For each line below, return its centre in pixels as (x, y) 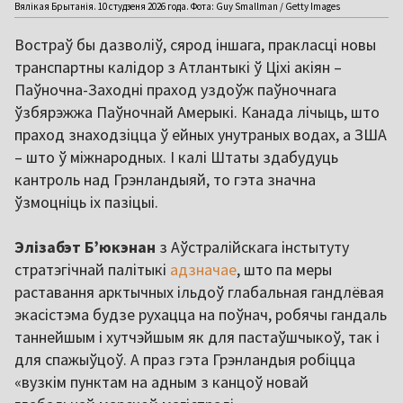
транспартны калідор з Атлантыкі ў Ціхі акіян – (178, 67)
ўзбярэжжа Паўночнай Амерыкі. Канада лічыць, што (197, 112)
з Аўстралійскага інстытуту (252, 247)
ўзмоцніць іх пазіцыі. (86, 202)
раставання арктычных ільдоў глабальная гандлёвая (199, 292)
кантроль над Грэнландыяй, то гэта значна (165, 180)
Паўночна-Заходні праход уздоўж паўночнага (175, 90)
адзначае (203, 270)
